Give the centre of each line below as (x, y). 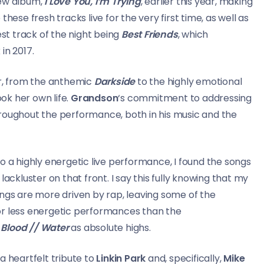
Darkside (115, 82)
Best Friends (150, 35)
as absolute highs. (110, 228)
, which (193, 35)
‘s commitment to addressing (185, 98)
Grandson (95, 98)
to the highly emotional (189, 82)
